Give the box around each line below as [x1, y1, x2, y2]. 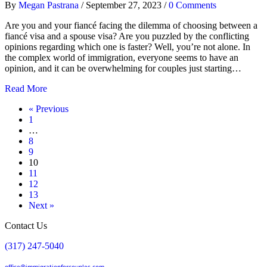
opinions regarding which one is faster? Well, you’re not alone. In [5, 42, 250, 52]
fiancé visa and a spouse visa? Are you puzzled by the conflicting [5, 31, 249, 41]
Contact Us [5, 221, 47, 231]
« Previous [29, 104, 69, 114]
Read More [5, 83, 47, 94]
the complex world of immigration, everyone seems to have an [5, 52, 238, 63]
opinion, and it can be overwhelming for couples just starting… [5, 63, 241, 73]
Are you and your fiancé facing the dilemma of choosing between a [5, 20, 257, 30]
